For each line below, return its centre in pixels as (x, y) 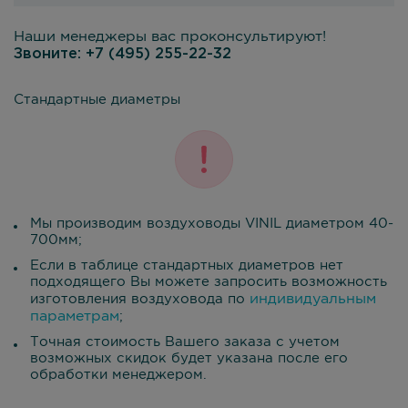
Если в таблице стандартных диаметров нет (187, 265)
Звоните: (50, 54)
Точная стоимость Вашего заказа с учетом (185, 342)
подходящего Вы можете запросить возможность (209, 282)
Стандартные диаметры (97, 100)
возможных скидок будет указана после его (189, 358)
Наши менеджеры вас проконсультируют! (170, 37)
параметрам (75, 316)
